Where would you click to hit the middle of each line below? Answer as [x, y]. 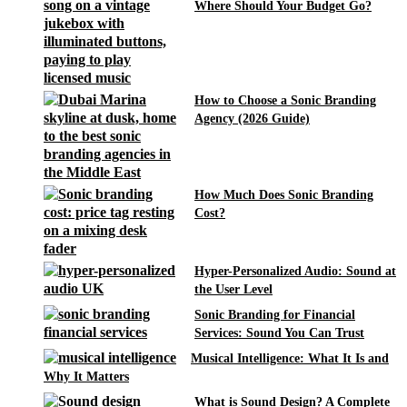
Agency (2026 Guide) [252, 118]
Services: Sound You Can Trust [279, 332]
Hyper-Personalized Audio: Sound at [295, 270]
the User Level [233, 288]
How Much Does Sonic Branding [284, 194]
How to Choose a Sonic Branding [285, 99]
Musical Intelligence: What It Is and [290, 357]
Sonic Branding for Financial [275, 314]
